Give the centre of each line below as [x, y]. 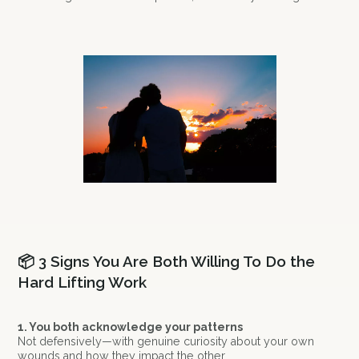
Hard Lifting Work [83, 282]
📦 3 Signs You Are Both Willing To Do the [167, 261]
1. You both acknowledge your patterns [131, 327]
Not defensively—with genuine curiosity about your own [166, 341]
